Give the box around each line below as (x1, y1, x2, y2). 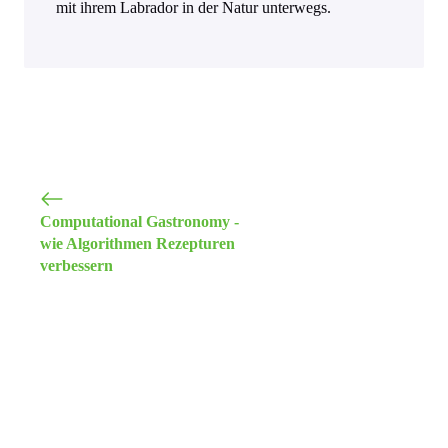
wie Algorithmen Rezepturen (40, 235, 235, 253)
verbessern (40, 257, 113, 275)
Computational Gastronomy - (40, 213, 239, 231)
